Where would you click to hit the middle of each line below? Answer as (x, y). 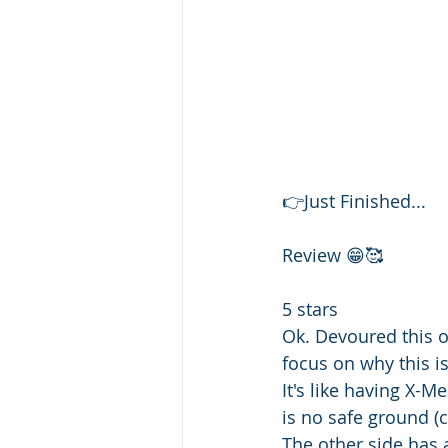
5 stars (312, 308)
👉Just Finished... (356, 200)
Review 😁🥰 (332, 254)
